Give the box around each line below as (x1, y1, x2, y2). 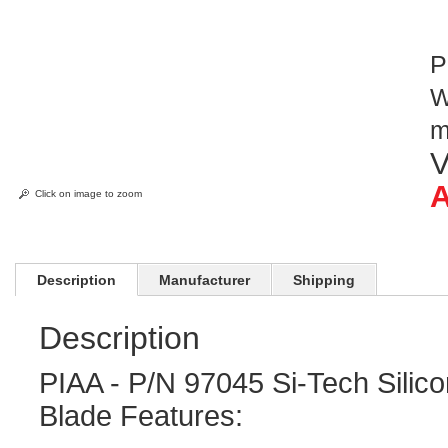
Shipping (293, 272, 356, 288)
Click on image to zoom (35, 188, 143, 199)
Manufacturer (159, 272, 251, 288)
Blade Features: (39, 400, 244, 432)
